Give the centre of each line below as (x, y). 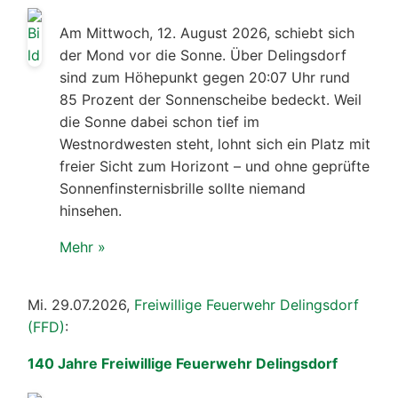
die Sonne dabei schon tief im (159, 121)
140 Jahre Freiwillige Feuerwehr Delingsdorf (183, 363)
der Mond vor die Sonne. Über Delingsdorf (203, 55)
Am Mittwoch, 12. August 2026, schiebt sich (207, 32)
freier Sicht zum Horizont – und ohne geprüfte (215, 166)
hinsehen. (91, 210)
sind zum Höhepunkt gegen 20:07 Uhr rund (205, 77)
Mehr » (83, 247)
